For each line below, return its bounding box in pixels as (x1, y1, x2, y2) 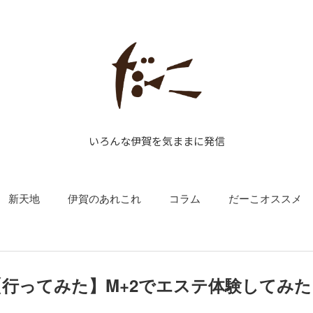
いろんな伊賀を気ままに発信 (88, 133, 225, 148)
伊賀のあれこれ (67, 191, 141, 205)
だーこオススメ (228, 191, 302, 205)
